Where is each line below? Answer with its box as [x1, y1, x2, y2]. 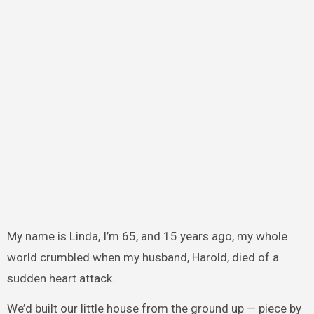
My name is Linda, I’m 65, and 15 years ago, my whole [6, 228, 287, 243]
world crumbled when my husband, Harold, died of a [6, 250, 279, 264]
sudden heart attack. [6, 271, 115, 285]
